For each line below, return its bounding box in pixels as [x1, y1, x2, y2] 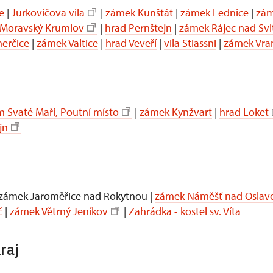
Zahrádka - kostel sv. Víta [129, 204, 241, 218]
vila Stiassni [164, 35, 216, 50]
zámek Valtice [37, 35, 98, 50]
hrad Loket [219, 104, 269, 119]
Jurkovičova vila [12, 5, 85, 19]
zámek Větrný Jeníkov [10, 204, 108, 218]
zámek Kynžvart [140, 104, 212, 119]
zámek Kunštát [105, 5, 173, 19]
